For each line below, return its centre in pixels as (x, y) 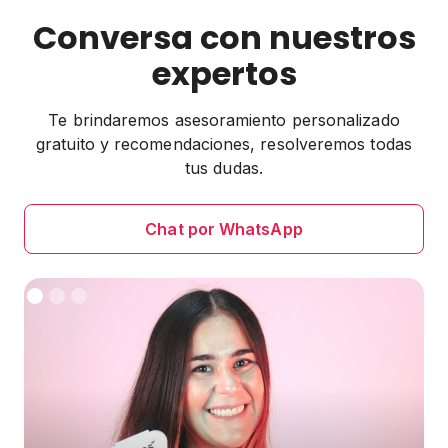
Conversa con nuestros (224, 38)
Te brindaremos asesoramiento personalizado (224, 120)
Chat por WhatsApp (224, 229)
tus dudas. (224, 168)
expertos (224, 74)
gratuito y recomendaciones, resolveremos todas (224, 144)
